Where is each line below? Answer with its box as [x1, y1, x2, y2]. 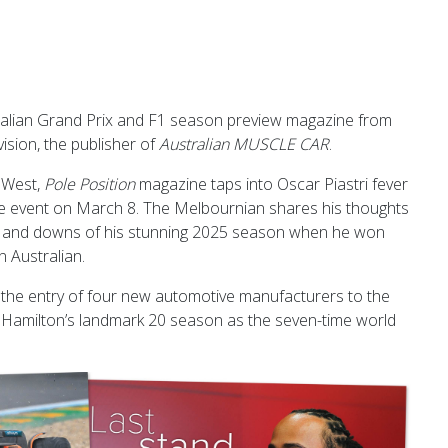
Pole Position [44, 173, 135, 195]
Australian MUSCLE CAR [159, 133, 329, 155]
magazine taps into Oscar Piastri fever [135, 173, 408, 195]
